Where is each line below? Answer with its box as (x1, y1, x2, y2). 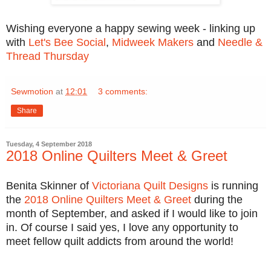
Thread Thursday (6, 50, 89, 62)
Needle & (218, 36, 263, 48)
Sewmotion (11, 86, 53, 96)
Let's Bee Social (28, 36, 106, 48)
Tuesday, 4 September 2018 (6, 140, 92, 148)
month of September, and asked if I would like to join (6, 207, 258, 220)
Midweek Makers (112, 36, 194, 48)
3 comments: (98, 86, 148, 96)
